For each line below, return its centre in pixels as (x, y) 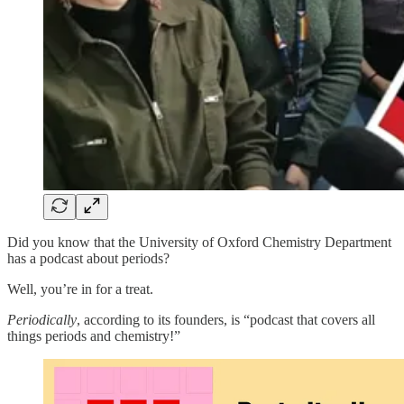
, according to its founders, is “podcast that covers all (226, 319)
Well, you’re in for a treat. (80, 289)
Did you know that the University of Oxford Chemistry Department (199, 242)
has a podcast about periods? (88, 258)
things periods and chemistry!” (94, 335)
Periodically (42, 319)
